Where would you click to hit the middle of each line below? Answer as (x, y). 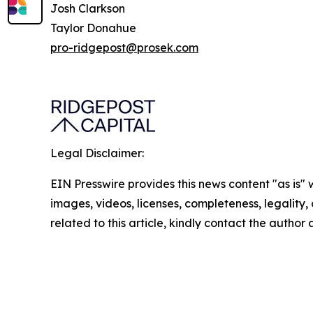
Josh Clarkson (88, 8)
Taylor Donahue (93, 28)
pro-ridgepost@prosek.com (124, 48)
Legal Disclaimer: (97, 153)
